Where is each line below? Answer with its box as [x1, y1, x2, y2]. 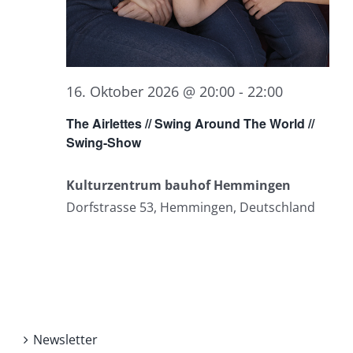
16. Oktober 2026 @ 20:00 [66, 81, 235, 101]
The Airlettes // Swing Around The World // [66, 113, 314, 132]
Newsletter [33, 330, 98, 348]
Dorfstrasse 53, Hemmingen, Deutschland [66, 198, 315, 216]
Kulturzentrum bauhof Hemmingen [66, 176, 291, 194]
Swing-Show [66, 132, 141, 151]
